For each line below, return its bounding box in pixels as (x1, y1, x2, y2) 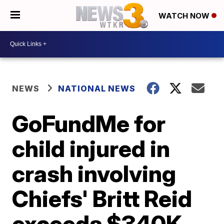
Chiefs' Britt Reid (12, 184, 192, 212)
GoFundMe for (12, 109, 166, 137)
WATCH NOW (158, 11, 211, 21)
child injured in (12, 134, 170, 162)
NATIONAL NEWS (58, 83, 136, 93)
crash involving (12, 159, 176, 187)
